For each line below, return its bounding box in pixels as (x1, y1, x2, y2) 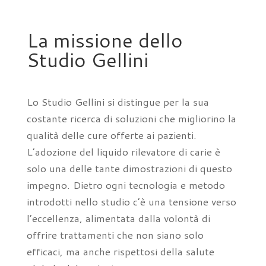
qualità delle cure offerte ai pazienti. (26, 128, 197, 142)
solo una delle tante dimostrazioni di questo (26, 161, 232, 175)
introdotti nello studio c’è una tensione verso (26, 194, 236, 208)
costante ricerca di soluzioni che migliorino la (26, 111, 236, 125)
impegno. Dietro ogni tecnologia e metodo (26, 178, 225, 192)
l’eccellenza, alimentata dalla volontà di (26, 211, 210, 225)
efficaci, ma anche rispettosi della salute (26, 244, 214, 258)
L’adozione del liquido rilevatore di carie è (26, 144, 220, 159)
